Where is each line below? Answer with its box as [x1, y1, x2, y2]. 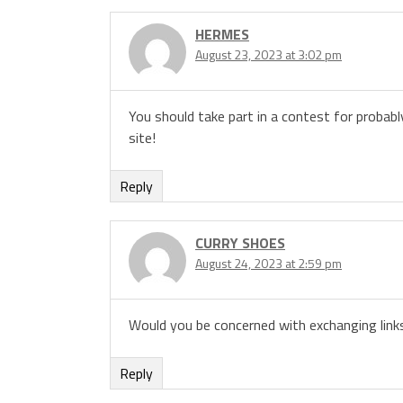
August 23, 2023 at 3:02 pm [195, 44, 342, 64]
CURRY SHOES [195, 231, 285, 254]
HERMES [195, 22, 249, 45]
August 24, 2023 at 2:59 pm [195, 253, 342, 273]
